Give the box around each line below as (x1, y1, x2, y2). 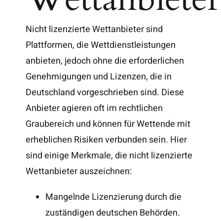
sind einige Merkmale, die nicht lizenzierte (26, 148, 193, 162)
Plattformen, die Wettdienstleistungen (26, 38, 176, 52)
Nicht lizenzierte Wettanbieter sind (26, 22, 163, 36)
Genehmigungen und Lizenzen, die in (26, 70, 172, 83)
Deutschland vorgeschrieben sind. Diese (26, 85, 184, 99)
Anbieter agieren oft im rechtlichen (26, 101, 163, 115)
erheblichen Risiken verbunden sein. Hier (26, 133, 187, 147)
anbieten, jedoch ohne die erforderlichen (26, 54, 184, 68)
